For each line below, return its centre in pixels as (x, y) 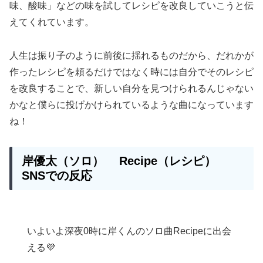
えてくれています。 (52, 22)
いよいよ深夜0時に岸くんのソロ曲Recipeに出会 (129, 231)
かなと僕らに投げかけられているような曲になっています (131, 105)
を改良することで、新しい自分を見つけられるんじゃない (131, 89)
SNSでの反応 (57, 175)
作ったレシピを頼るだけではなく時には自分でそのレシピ (131, 72)
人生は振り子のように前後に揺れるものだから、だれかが (131, 56)
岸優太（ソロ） (70, 161)
